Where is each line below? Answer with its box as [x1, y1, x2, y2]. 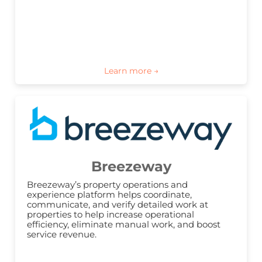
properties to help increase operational [27, 209, 194, 220]
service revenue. [27, 229, 96, 240]
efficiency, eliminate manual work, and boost [27, 219, 220, 230]
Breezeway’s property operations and [27, 179, 188, 191]
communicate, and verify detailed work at [27, 199, 208, 211]
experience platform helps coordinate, [27, 189, 192, 201]
